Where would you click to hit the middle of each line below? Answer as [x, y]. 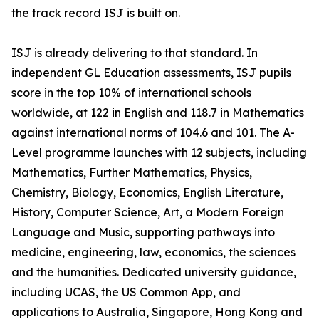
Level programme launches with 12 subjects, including [159, 153]
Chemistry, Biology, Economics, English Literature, [147, 193]
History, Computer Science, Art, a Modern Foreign [148, 213]
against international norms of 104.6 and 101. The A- [153, 133]
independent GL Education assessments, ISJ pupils [151, 73]
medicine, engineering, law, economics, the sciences [153, 252]
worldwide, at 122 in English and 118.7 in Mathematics [158, 113]
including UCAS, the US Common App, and [126, 292]
